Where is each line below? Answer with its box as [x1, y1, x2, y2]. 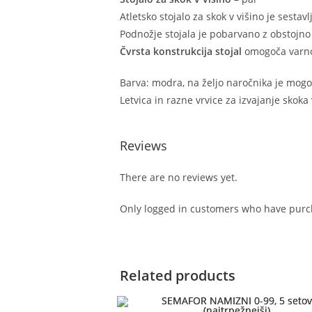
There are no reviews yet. [120, 171, 237, 184]
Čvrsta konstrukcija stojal [120, 45, 242, 58]
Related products [120, 266, 235, 285]
